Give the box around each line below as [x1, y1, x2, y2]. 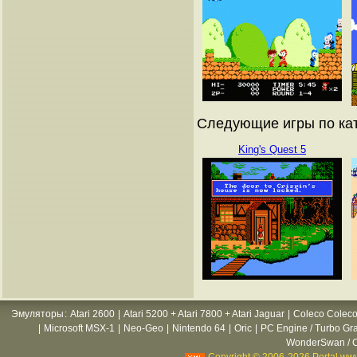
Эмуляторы [11, 308, 64, 320]
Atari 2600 [70, 308, 115, 320]
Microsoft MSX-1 [44, 323, 115, 334]
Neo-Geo [124, 323, 163, 334]
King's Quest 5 [238, 143, 306, 155]
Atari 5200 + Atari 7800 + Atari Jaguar [124, 308, 284, 320]
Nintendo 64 [172, 323, 226, 334]
